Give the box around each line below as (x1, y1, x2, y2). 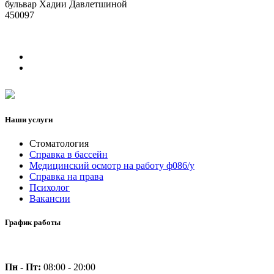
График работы (5, 218, 61, 228)
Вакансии (29, 193, 70, 204)
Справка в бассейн (29, 149, 108, 160)
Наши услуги (5, 114, 53, 124)
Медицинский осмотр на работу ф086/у (29, 160, 194, 171)
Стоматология (29, 138, 89, 149)
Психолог (29, 182, 70, 193)
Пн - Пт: (5, 262, 41, 273)
